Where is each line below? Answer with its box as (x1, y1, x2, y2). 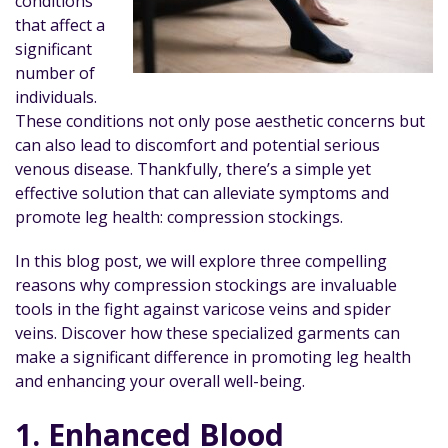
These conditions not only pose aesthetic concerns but (15, 110, 425, 132)
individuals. (15, 86, 97, 108)
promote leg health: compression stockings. (15, 206, 343, 228)
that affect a (15, 14, 105, 36)
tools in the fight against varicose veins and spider (15, 298, 391, 320)
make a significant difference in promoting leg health (15, 346, 411, 368)
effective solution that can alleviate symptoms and (15, 182, 389, 204)
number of (15, 62, 95, 84)
